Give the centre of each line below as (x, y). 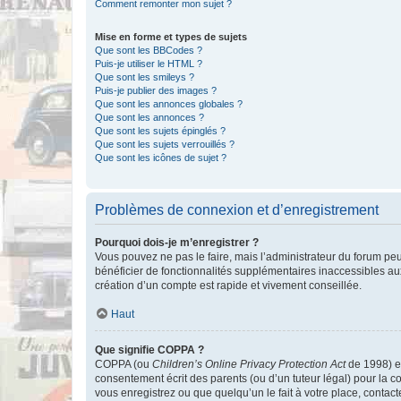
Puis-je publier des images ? (156, 90)
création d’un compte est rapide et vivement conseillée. (228, 286)
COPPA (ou (124, 364)
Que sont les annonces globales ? (169, 104)
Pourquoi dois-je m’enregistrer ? (177, 243)
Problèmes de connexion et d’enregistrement (237, 210)
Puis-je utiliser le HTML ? (149, 64)
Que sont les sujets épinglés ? (160, 131)
